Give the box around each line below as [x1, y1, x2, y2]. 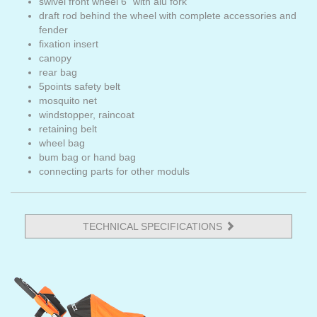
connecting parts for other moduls [39, 165, 190, 177]
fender [39, 23, 68, 35]
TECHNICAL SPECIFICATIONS [82, 220, 225, 232]
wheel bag [39, 137, 85, 149]
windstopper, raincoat [39, 108, 134, 120]
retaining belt [39, 122, 97, 134]
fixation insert [39, 38, 98, 50]
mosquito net [39, 94, 97, 106]
